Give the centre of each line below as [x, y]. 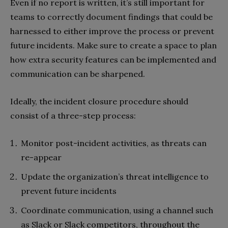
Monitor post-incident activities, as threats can [114, 143]
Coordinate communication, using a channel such [117, 210]
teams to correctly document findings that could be [111, 17]
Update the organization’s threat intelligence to [115, 176]
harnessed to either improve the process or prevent [112, 31]
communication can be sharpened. [78, 74]
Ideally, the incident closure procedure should [99, 101]
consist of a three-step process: [73, 115]
